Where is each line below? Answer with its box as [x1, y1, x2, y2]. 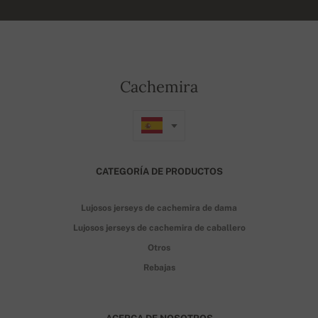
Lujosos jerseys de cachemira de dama [81, 202, 237, 213]
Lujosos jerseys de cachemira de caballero [72, 222, 246, 233]
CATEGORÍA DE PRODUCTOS [95, 165, 223, 177]
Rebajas [143, 262, 175, 273]
